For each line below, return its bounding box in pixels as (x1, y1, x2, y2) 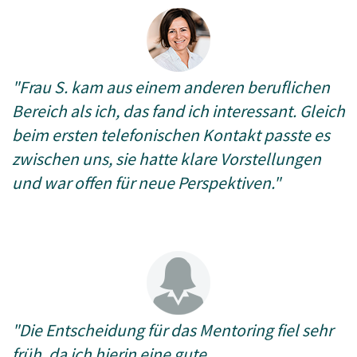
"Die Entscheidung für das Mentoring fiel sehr (12, 320, 333, 341)
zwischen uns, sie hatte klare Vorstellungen (12, 148, 321, 170)
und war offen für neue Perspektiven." (12, 172, 280, 194)
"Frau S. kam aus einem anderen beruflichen (12, 76, 330, 98)
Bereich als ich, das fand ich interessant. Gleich (12, 100, 345, 122)
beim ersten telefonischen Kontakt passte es (12, 124, 330, 146)
